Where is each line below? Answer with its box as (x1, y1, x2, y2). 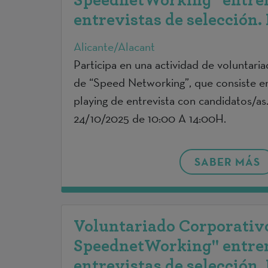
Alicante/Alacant (74, 38, 155, 54)
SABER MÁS (194, 154, 260, 169)
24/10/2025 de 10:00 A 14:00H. (74, 110, 226, 126)
